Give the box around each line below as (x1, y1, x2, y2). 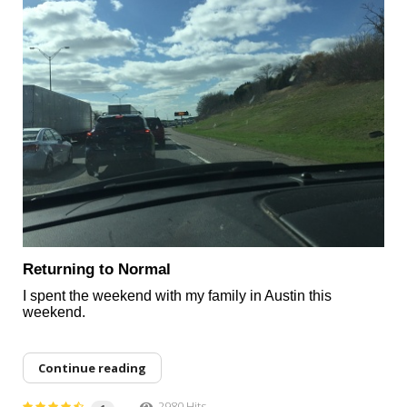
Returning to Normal (23, 261, 171, 279)
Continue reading (38, 360, 146, 377)
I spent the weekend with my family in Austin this (23, 288, 332, 304)
